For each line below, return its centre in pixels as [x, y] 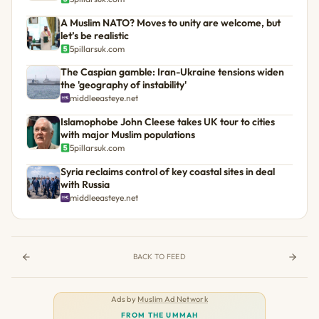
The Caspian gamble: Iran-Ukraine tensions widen [172, 72]
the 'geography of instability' [124, 85]
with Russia [85, 184]
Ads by [125, 299]
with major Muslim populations [128, 134]
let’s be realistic [95, 35]
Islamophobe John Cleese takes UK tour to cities [168, 121]
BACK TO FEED [159, 256]
